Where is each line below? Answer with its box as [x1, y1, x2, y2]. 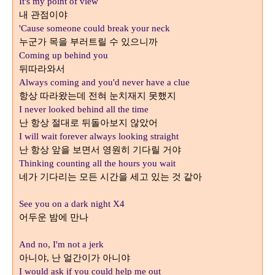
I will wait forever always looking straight [19, 131, 179, 142]
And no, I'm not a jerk [19, 239, 104, 250]
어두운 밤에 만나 [19, 212, 88, 223]
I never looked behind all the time [19, 104, 149, 115]
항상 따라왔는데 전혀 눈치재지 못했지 [19, 90, 176, 102]
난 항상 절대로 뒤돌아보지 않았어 [19, 117, 158, 129]
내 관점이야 [19, 9, 68, 21]
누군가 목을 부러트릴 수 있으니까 [19, 36, 158, 48]
